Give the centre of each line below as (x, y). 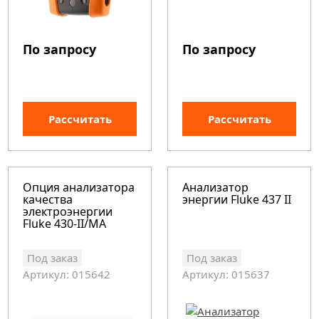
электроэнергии (68, 211)
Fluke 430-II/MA (65, 224)
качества (48, 199)
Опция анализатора (79, 187)
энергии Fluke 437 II (237, 199)
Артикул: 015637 (226, 274)
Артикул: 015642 (67, 274)
